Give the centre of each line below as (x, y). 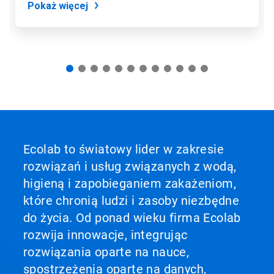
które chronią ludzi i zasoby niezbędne (131, 201)
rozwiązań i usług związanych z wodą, (130, 166)
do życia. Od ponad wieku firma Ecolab (132, 218)
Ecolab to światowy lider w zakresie (124, 149)
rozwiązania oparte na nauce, (106, 252)
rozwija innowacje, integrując (106, 235)
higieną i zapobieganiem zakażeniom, (130, 183)
